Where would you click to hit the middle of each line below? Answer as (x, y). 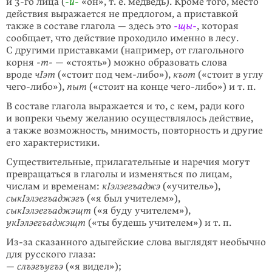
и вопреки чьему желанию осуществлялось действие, (130, 118)
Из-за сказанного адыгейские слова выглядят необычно (136, 242)
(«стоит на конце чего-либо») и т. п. (171, 87)
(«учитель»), (190, 186)
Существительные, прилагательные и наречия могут (128, 162)
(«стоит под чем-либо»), (114, 75)
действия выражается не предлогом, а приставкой (122, 14)
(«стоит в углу (229, 75)
